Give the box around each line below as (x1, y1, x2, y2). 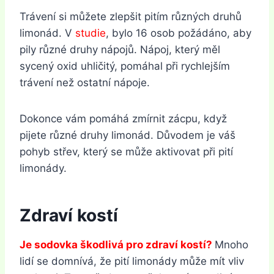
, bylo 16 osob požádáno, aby (106, 26, 251, 39)
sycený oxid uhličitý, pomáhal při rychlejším (20, 59, 230, 72)
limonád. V (20, 26, 75, 39)
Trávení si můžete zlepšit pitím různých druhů (20, 10, 242, 23)
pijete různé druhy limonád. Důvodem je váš (20, 128, 235, 141)
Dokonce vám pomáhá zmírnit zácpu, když (20, 112, 227, 125)
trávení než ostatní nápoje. (20, 76, 150, 89)
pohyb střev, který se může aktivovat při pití (20, 145, 233, 158)
